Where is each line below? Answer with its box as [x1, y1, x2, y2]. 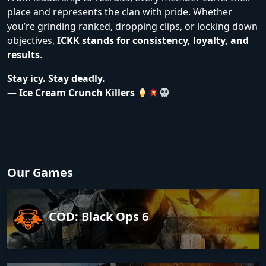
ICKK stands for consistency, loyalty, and [57, 34, 249, 47]
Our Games [7, 164, 73, 180]
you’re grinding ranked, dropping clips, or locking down [7, 20, 258, 33]
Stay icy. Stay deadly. [7, 72, 105, 85]
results [7, 48, 40, 61]
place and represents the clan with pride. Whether [7, 5, 232, 18]
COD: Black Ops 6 [49, 208, 148, 224]
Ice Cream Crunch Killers [19, 86, 135, 99]
